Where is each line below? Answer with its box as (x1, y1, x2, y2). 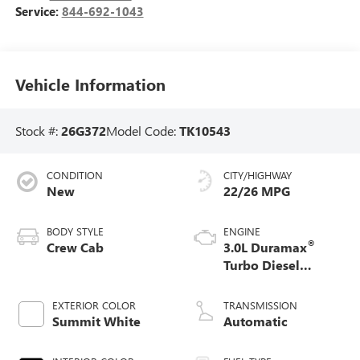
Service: (14, 2, 62, 19)
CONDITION (46, 168, 103, 182)
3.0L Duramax (223, 239, 307, 256)
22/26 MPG (223, 182, 290, 200)
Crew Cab (46, 239, 104, 256)
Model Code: (105, 121, 179, 139)
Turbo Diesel (223, 256, 300, 274)
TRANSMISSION (223, 298, 297, 313)
